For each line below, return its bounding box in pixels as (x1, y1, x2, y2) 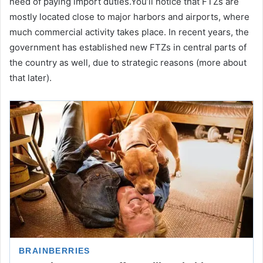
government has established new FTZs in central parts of (9, 41, 247, 53)
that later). (9, 72, 52, 83)
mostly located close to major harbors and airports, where (9, 11, 249, 22)
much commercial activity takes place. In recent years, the (9, 26, 249, 38)
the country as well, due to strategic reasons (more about (9, 56, 247, 68)
